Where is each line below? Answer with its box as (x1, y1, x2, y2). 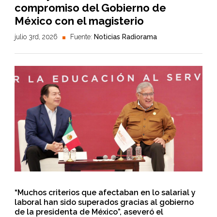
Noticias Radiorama (94, 33, 157, 41)
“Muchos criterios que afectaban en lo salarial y (15, 188, 196, 198)
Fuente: (70, 33, 94, 41)
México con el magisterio (15, 15, 144, 27)
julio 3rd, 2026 (15, 33, 58, 41)
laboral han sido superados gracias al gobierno (15, 198, 194, 207)
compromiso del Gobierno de (15, 1, 166, 14)
